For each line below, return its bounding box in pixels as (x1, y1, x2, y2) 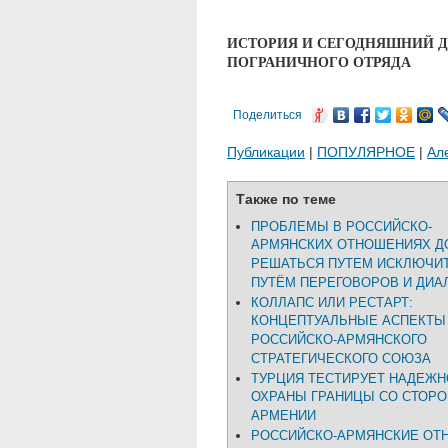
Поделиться (233, 108, 302, 122)
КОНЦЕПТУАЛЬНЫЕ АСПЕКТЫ (251, 313, 446, 329)
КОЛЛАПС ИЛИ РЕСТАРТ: (251, 295, 413, 310)
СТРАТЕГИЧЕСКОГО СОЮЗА (251, 351, 431, 367)
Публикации (227, 144, 305, 160)
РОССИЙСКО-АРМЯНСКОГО (251, 332, 427, 348)
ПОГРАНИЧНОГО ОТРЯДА (227, 51, 411, 72)
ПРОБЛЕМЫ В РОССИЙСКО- (251, 219, 432, 234)
